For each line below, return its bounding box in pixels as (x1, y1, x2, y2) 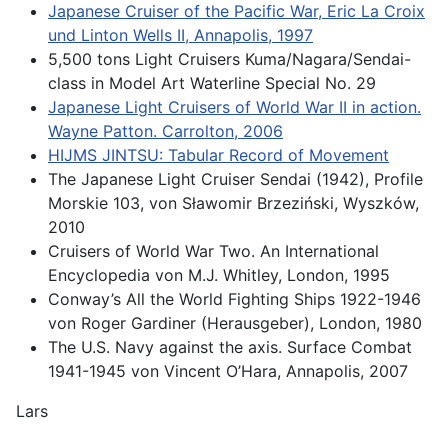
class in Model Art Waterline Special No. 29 (48, 73, 376, 94)
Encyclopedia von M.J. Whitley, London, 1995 (48, 265, 390, 286)
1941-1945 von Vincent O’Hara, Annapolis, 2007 (48, 361, 408, 382)
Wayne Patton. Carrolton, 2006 (48, 121, 283, 142)
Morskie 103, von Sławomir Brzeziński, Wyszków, (48, 193, 419, 214)
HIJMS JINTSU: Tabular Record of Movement (48, 145, 389, 166)
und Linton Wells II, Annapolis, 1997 (48, 25, 313, 46)
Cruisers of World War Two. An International (48, 241, 379, 262)
